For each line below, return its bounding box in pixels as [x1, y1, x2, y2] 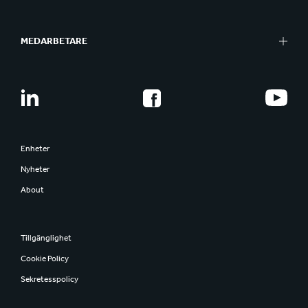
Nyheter [21, 164, 49, 174]
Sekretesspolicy [21, 274, 78, 284]
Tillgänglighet [21, 233, 71, 243]
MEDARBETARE [21, 35, 87, 47]
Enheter [21, 144, 49, 153]
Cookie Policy [21, 254, 69, 263]
